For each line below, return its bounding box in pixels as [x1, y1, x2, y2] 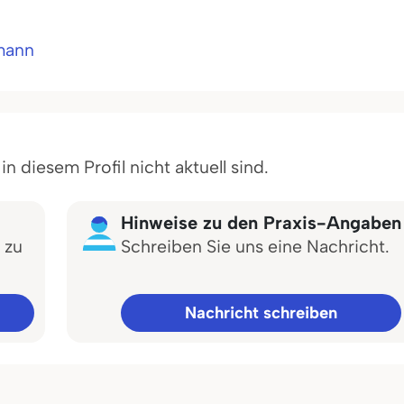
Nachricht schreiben [185, 303, 337, 323]
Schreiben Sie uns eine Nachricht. [121, 235, 390, 257]
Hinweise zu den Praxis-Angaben [121, 212, 401, 234]
